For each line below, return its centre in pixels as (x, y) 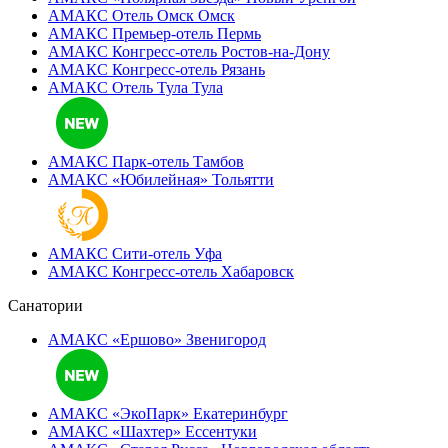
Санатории (45, 305)
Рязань (243, 69)
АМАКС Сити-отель (119, 253)
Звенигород (226, 339)
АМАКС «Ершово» (115, 339)
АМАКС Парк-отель (118, 161)
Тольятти (243, 179)
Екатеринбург (240, 413)
